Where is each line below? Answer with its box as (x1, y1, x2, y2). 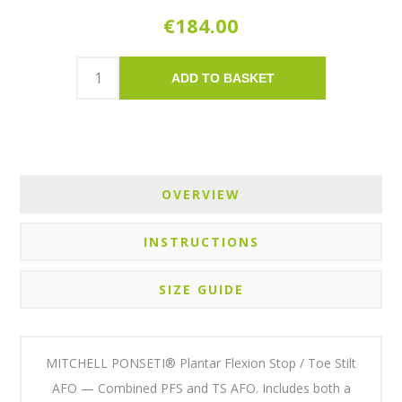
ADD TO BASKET (170, 71, 275, 86)
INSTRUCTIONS (143, 233, 259, 251)
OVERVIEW (162, 186, 240, 204)
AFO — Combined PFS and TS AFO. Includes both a (51, 380, 351, 398)
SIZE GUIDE (158, 281, 244, 299)
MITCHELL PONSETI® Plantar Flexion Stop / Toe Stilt (46, 354, 356, 372)
